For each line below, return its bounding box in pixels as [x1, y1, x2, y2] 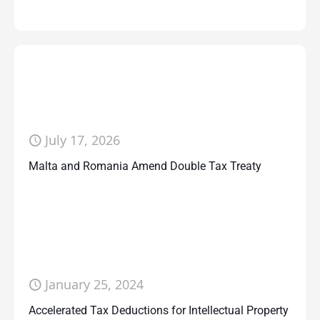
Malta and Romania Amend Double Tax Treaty [29, 159, 261, 173]
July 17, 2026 [45, 131, 120, 149]
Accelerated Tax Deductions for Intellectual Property [29, 304, 289, 317]
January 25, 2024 [45, 276, 144, 293]
